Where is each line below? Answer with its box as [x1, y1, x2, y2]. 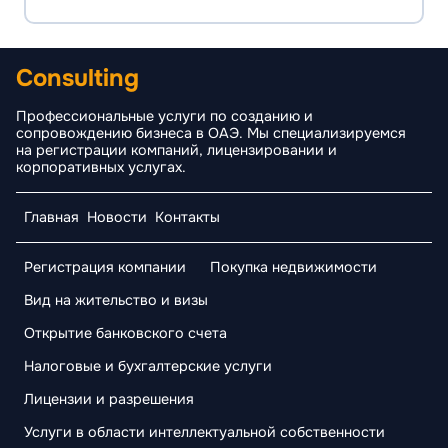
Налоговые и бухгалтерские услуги [24, 357, 272, 375]
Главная [24, 208, 79, 226]
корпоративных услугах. [16, 158, 186, 176]
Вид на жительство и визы [24, 291, 208, 309]
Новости [87, 208, 147, 226]
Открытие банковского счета [24, 324, 227, 342]
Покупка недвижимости [210, 258, 377, 276]
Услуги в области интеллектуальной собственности [24, 423, 385, 441]
